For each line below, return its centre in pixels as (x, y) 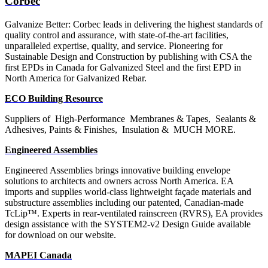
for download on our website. (60, 234)
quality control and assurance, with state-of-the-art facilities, (117, 35)
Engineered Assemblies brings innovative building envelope (118, 170)
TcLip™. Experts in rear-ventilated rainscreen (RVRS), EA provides (134, 213)
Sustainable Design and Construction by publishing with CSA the (128, 56)
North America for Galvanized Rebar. (76, 78)
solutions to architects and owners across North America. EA (119, 181)
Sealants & (236, 118)
